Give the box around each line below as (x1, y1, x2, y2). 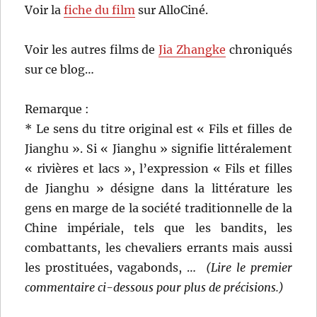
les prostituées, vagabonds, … (25, 260, 206, 275)
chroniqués (225, 42, 292, 57)
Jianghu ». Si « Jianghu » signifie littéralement (25, 141, 292, 156)
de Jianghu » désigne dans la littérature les (25, 180, 292, 195)
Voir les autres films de (25, 42, 159, 57)
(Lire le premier (205, 260, 292, 275)
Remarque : (25, 101, 90, 116)
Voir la (25, 2, 64, 17)
